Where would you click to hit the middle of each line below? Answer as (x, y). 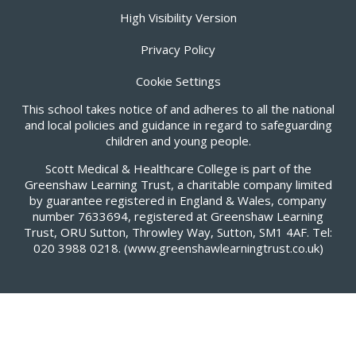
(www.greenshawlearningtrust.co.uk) (222, 248)
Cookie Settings (178, 81)
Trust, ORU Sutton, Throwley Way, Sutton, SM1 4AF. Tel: (178, 232)
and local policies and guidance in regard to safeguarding (178, 124)
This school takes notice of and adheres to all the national (178, 108)
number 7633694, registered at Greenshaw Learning (178, 216)
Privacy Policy (178, 49)
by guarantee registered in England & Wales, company (178, 200)
